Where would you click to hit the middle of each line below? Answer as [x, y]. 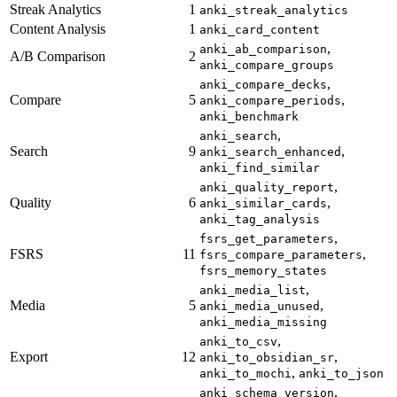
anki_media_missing [263, 323]
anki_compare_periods [270, 101]
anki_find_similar [260, 168]
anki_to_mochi [245, 374]
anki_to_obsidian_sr [267, 358]
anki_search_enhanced [270, 152]
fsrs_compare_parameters [281, 255]
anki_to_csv [238, 342]
